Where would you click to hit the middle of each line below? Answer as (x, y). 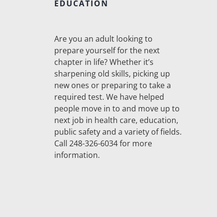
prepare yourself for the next (107, 51)
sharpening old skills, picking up (112, 74)
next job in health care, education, (116, 120)
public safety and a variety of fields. (118, 132)
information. (77, 155)
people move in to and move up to (117, 109)
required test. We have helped (109, 97)
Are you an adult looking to (103, 39)
